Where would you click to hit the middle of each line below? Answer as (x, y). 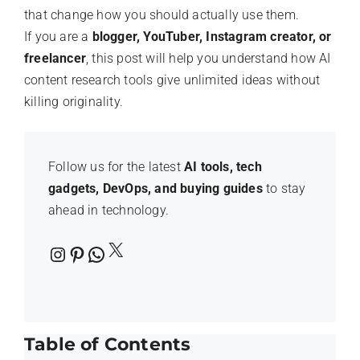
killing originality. (74, 101)
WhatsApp (131, 254)
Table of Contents (108, 344)
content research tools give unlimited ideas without (172, 80)
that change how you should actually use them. (162, 14)
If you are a (58, 36)
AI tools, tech (223, 166)
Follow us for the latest (116, 166)
